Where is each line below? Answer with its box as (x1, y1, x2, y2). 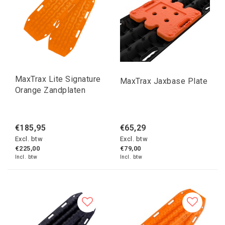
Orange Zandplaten (15, 85, 86, 95)
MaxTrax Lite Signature (15, 74, 101, 84)
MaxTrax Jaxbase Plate (120, 76, 208, 86)
